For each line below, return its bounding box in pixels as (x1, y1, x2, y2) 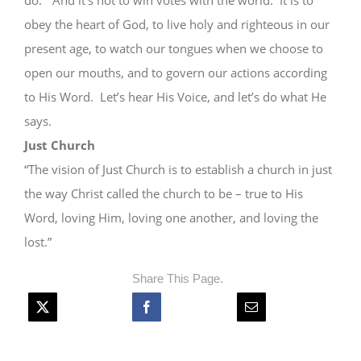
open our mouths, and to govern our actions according (23, 64, 327, 81)
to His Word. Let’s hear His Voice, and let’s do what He (23, 89, 326, 105)
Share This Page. (131, 272, 223, 285)
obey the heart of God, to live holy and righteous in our (23, 16, 330, 32)
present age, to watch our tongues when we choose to (23, 40, 323, 56)
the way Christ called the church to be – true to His (23, 185, 303, 201)
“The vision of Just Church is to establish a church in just (23, 161, 332, 177)
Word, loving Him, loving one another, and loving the (23, 210, 318, 226)
